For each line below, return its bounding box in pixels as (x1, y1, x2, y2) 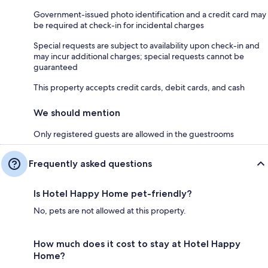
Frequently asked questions (29, 157, 152, 169)
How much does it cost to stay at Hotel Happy (33, 237, 240, 249)
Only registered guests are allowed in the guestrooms (33, 128, 234, 139)
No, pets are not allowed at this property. (33, 205, 186, 216)
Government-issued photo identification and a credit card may (33, 8, 266, 20)
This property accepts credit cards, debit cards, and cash (33, 81, 245, 93)
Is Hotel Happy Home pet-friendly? (33, 187, 192, 199)
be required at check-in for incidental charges (33, 19, 204, 31)
